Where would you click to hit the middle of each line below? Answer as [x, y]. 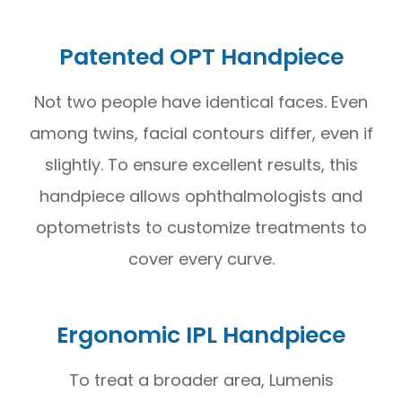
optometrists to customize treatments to [201, 227]
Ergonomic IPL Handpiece [201, 335]
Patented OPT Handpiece [201, 57]
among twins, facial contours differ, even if [201, 133]
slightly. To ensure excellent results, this [201, 164]
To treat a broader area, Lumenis [201, 380]
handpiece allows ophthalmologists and [201, 196]
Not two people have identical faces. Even [201, 101]
